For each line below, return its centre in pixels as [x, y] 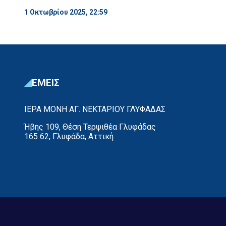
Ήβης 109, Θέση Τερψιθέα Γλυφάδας [90, 127]
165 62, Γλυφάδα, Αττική [69, 136]
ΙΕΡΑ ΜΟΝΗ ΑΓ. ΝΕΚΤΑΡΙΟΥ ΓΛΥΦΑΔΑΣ [95, 109]
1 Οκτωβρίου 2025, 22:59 [66, 12]
